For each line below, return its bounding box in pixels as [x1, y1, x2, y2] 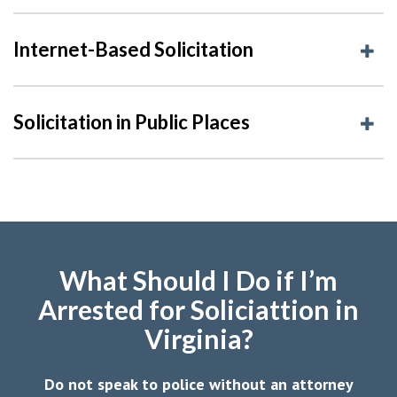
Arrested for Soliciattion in [38, 292, 359, 325]
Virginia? [144, 322, 253, 354]
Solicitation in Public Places [13, 109, 250, 134]
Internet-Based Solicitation [13, 36, 253, 61]
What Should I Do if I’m [59, 263, 338, 296]
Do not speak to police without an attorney [43, 373, 354, 394]
